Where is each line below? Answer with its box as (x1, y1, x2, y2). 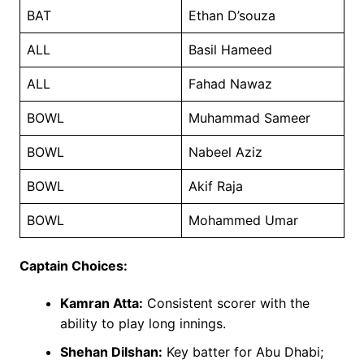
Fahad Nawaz (188, 76, 272, 93)
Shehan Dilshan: (59, 344, 162, 361)
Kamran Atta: (59, 295, 143, 312)
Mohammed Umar (188, 212, 298, 229)
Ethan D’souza (188, 7, 275, 24)
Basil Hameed (188, 41, 272, 58)
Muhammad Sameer (188, 110, 310, 127)
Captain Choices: (19, 258, 128, 275)
